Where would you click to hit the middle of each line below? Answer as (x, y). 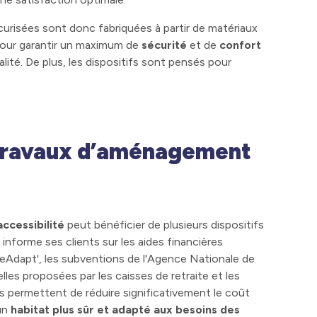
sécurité (164, 45)
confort (240, 45)
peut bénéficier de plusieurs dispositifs (164, 224)
